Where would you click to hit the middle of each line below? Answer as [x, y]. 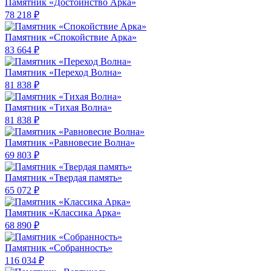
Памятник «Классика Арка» [63, 213]
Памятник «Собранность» [59, 248]
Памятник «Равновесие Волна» [70, 143]
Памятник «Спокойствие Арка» [71, 38]
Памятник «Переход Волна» [63, 73]
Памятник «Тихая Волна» [58, 108]
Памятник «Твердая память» [64, 178]
